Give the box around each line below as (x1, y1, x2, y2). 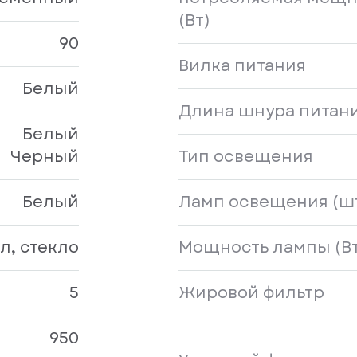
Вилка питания (178, 54, 306, 78)
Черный (10, 145, 79, 169)
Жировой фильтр (178, 281, 324, 305)
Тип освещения (178, 145, 313, 169)
